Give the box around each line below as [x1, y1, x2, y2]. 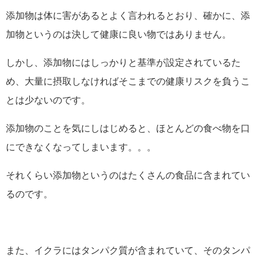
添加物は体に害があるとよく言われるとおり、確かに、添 [6, 11, 250, 20]
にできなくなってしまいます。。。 [6, 142, 156, 151]
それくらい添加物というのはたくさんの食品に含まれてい [6, 170, 250, 180]
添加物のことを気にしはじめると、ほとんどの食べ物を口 [6, 123, 250, 133]
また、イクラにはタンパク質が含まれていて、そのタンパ [6, 245, 250, 255]
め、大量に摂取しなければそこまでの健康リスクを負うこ [6, 76, 250, 86]
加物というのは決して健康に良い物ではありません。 [6, 29, 231, 39]
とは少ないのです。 [6, 95, 90, 104]
